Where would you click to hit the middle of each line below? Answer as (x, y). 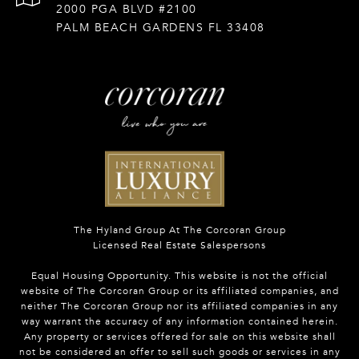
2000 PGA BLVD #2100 (127, 10)
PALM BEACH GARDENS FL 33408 (161, 28)
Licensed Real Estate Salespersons (179, 246)
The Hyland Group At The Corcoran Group (179, 230)
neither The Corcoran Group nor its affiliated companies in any (179, 307)
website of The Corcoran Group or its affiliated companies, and (179, 291)
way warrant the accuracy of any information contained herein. (179, 322)
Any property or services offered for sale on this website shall (179, 337)
